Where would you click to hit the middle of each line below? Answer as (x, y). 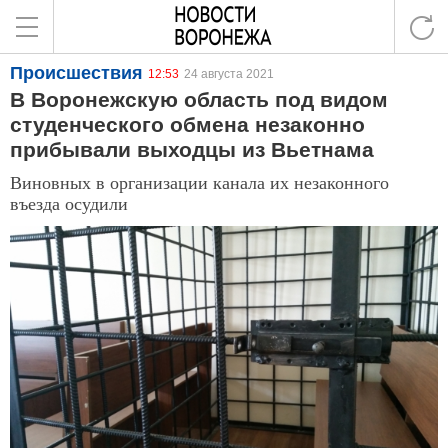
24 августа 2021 (229, 74)
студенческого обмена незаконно (187, 124)
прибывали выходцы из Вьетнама (192, 149)
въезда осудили (69, 203)
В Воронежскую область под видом (199, 99)
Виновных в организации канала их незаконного (199, 182)
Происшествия (76, 73)
